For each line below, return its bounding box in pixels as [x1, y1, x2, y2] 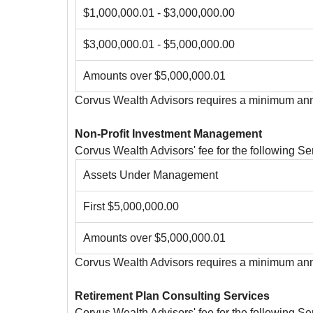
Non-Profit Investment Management [75, 128, 263, 140]
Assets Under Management [82, 169, 218, 182]
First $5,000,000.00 [82, 201, 179, 213]
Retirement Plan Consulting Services [75, 290, 270, 303]
